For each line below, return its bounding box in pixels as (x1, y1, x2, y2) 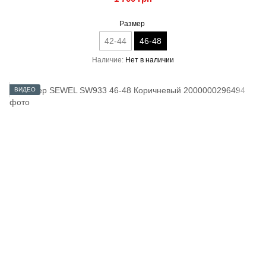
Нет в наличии (125, 56, 174, 64)
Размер (119, 20, 145, 28)
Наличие (92, 56, 122, 64)
